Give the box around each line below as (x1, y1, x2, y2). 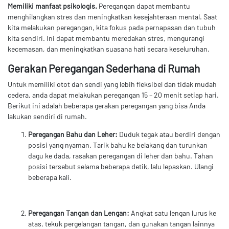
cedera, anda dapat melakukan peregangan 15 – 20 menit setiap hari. (8, 90, 219, 99)
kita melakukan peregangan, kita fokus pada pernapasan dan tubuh (8, 22, 216, 32)
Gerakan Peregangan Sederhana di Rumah (8, 61, 200, 75)
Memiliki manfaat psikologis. (8, 1, 97, 10)
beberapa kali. (28, 172, 72, 181)
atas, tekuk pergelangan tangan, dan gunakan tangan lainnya (28, 219, 215, 228)
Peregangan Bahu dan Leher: (28, 129, 118, 139)
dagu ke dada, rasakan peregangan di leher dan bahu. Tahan (28, 151, 213, 160)
